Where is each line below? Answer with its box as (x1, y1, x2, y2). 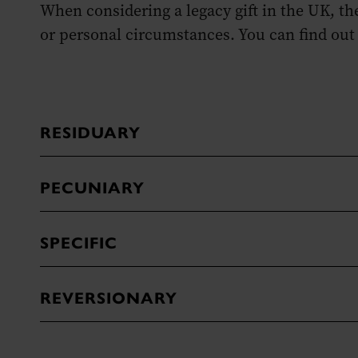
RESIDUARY (40, 123, 141, 144)
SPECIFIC (40, 233, 117, 254)
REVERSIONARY (40, 288, 177, 309)
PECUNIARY (40, 178, 145, 199)
